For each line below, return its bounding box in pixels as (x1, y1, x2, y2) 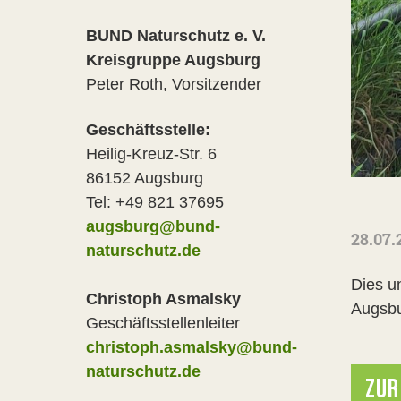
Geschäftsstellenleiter (86, 314, 240, 332)
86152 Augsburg (86, 169, 203, 187)
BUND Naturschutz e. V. (86, 27, 270, 45)
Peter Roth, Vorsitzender (86, 75, 261, 93)
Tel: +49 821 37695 (86, 193, 224, 211)
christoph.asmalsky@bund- (86, 338, 297, 356)
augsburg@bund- (86, 218, 220, 235)
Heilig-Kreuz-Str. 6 (86, 145, 221, 163)
